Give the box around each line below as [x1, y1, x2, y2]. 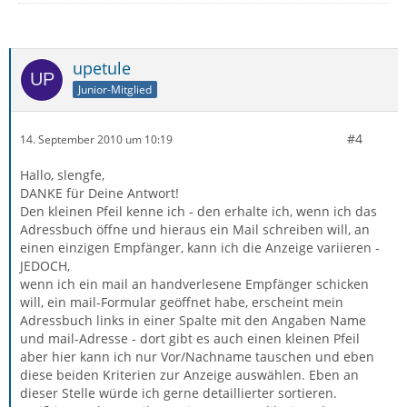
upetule [73, 57, 131, 79]
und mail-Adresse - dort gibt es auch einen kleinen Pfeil [20, 330, 360, 347]
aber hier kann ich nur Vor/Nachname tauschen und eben [20, 348, 374, 365]
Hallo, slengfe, [20, 166, 104, 184]
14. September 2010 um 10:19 [20, 131, 173, 147]
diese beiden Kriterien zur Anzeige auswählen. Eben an [20, 366, 359, 383]
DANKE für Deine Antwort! [20, 184, 179, 202]
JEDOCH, [20, 257, 70, 274]
